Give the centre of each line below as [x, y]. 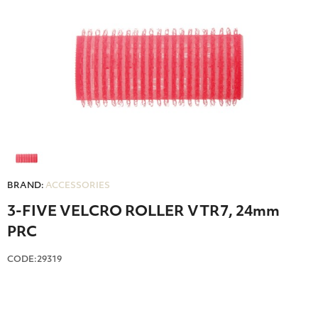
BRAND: [26, 186]
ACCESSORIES [78, 186]
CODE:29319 [34, 260]
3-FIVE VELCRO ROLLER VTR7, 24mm [143, 213]
